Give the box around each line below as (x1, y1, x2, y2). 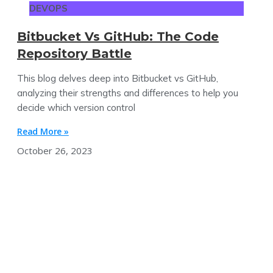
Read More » (17, 125, 69, 137)
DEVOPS (29, 2, 68, 14)
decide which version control (17, 101, 135, 113)
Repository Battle (17, 46, 132, 61)
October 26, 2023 (17, 144, 93, 157)
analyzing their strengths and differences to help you (17, 87, 238, 99)
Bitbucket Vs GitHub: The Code (17, 29, 219, 44)
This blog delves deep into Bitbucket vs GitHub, (17, 72, 218, 84)
